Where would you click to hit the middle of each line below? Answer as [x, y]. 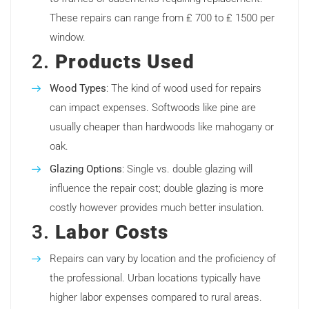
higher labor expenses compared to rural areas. [156, 298]
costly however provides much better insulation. [157, 208]
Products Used [125, 62]
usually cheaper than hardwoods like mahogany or [162, 127]
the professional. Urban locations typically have [155, 278]
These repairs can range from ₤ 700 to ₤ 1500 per [162, 18]
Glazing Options [86, 169]
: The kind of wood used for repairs [184, 89]
